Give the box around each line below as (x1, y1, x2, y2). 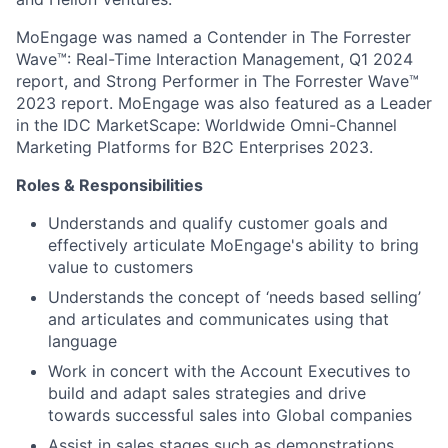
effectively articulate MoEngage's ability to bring (48, 235, 419, 255)
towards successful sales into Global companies (48, 405, 412, 425)
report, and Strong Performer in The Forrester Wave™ (16, 71, 419, 91)
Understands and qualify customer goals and (48, 213, 388, 233)
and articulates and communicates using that (48, 309, 389, 329)
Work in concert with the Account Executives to (48, 361, 411, 381)
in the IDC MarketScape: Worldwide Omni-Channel (16, 115, 397, 135)
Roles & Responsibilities (16, 175, 203, 195)
